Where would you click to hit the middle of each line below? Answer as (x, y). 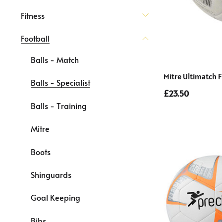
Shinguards (51, 174)
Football (35, 38)
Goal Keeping (55, 197)
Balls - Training (59, 105)
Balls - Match (55, 60)
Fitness (33, 15)
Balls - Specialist (60, 83)
